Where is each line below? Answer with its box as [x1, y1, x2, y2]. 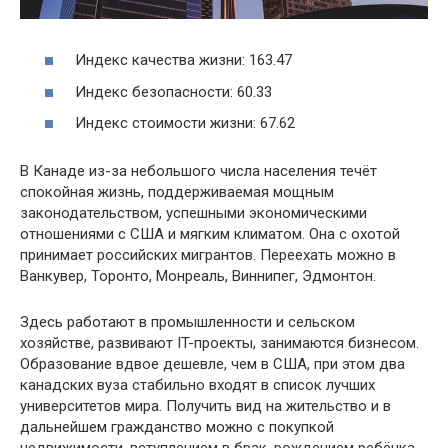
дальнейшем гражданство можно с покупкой [20, 418, 334, 437]
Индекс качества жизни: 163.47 [75, 51, 292, 70]
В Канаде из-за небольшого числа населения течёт [20, 162, 377, 181]
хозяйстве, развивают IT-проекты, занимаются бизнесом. [20, 334, 419, 353]
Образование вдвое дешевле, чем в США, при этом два [20, 355, 405, 374]
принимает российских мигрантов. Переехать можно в [20, 246, 396, 265]
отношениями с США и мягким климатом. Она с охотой [20, 225, 400, 244]
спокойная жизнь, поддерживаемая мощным [20, 183, 334, 202]
